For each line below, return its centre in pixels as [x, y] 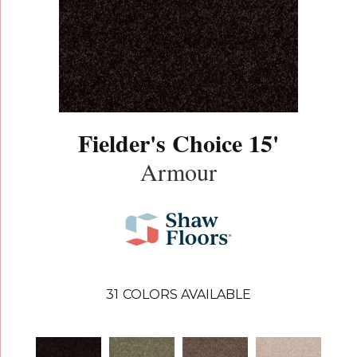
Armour [178, 171]
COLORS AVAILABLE [187, 294]
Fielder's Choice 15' [178, 142]
